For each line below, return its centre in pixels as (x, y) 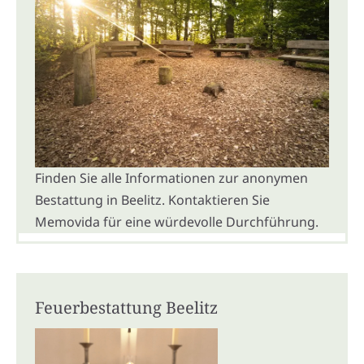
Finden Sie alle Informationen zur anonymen (171, 178)
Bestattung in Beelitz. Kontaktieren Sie (152, 199)
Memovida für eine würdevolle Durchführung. (177, 221)
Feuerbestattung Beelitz (126, 307)
